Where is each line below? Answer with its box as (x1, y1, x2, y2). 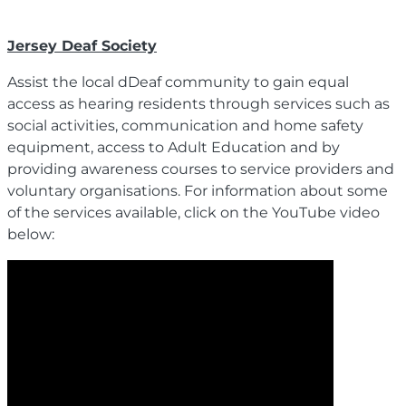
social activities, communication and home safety (7, 116, 363, 134)
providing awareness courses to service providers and (7, 159, 394, 178)
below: (7, 225, 54, 243)
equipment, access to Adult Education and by (7, 138, 340, 156)
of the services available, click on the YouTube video (7, 203, 380, 221)
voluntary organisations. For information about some (7, 181, 388, 199)
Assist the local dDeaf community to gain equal (7, 72, 349, 91)
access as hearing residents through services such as (7, 94, 390, 112)
